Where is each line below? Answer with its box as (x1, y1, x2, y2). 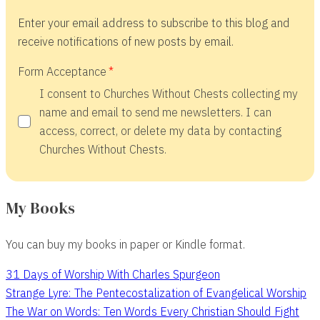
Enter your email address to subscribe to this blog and (17, 14, 290, 30)
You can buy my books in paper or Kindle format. (6, 236, 245, 251)
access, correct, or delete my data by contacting (39, 123, 281, 138)
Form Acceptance (17, 63, 106, 79)
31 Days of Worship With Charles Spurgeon (6, 266, 220, 281)
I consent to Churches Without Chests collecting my (39, 86, 298, 101)
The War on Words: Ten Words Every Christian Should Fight (6, 303, 299, 319)
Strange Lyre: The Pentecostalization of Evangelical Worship (6, 284, 306, 300)
